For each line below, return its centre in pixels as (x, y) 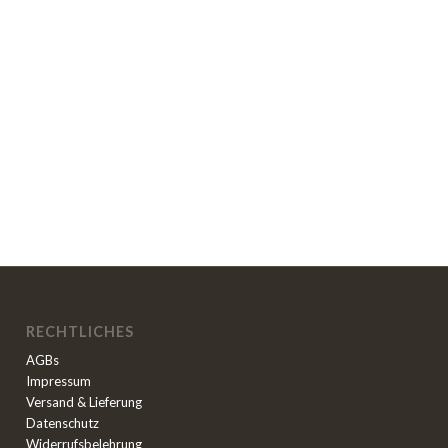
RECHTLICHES (80, 332)
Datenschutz (63, 423)
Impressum (59, 381)
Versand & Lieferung (84, 402)
